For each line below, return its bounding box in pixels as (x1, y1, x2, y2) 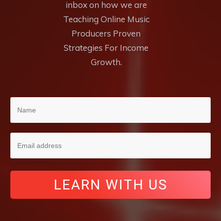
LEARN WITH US (53, 177, 168, 193)
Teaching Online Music (63, 14, 149, 24)
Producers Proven (72, 28, 141, 38)
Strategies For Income (64, 42, 148, 53)
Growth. (90, 57, 122, 67)
